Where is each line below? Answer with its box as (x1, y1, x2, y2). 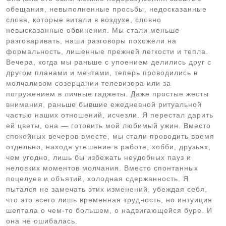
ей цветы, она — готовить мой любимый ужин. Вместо (6, 122, 211, 130)
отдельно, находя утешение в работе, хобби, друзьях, (6, 143, 211, 151)
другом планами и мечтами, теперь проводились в (6, 69, 198, 77)
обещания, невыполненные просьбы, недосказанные (6, 5, 207, 13)
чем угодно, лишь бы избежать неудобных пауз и (6, 153, 191, 161)
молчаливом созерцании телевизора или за (6, 79, 171, 87)
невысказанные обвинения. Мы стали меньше (6, 26, 180, 34)
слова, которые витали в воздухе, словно (6, 16, 161, 24)
